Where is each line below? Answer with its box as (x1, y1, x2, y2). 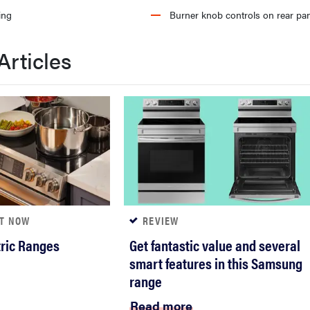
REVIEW (143, 212, 179, 228)
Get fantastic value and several (129, 233, 300, 255)
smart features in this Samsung (129, 251, 302, 273)
